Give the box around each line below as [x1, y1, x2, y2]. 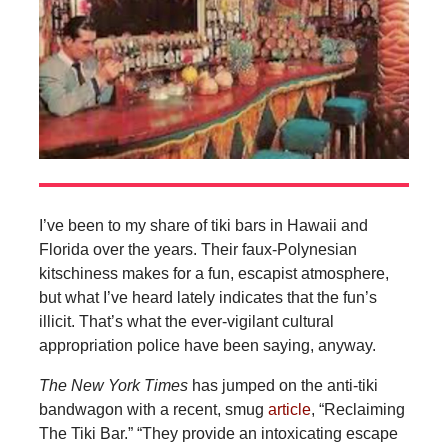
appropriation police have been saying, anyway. [38, 336, 376, 354]
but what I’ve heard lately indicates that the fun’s [38, 288, 377, 306]
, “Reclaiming [310, 400, 405, 418]
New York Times [70, 376, 192, 394]
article [267, 400, 311, 418]
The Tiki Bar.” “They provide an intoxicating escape [38, 424, 398, 442]
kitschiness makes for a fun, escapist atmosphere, [38, 264, 389, 282]
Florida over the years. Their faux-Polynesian [38, 240, 357, 258]
